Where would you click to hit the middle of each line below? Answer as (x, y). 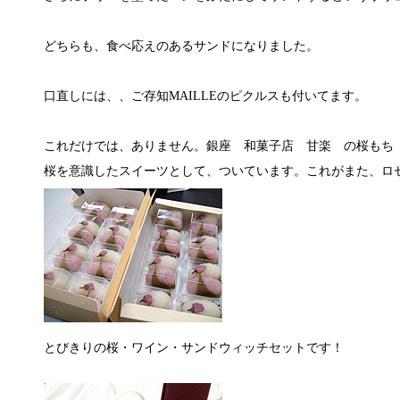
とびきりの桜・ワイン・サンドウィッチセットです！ (193, 348)
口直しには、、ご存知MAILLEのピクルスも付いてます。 (211, 96)
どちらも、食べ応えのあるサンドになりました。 (181, 46)
